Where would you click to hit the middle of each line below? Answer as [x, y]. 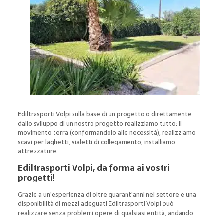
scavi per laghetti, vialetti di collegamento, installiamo [96, 142]
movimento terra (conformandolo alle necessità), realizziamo [107, 132]
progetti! [36, 177]
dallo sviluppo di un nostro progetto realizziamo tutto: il [100, 123]
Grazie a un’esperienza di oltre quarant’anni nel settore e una [107, 194]
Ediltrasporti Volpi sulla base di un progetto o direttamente [105, 114]
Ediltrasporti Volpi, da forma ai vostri [94, 168]
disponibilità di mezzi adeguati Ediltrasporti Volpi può [96, 203]
